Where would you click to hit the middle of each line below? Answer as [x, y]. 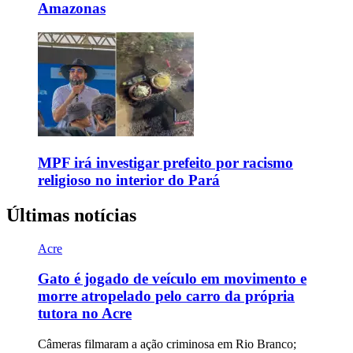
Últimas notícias [71, 215]
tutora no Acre [85, 314]
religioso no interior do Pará [129, 180]
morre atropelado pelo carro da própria [166, 296]
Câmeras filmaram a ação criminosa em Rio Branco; [167, 344]
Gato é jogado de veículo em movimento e [172, 279]
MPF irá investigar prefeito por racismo [165, 162]
